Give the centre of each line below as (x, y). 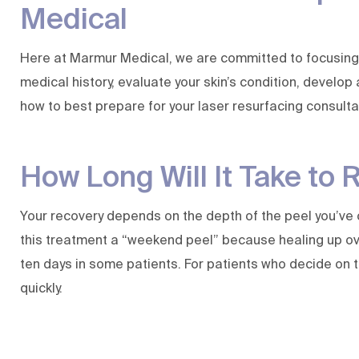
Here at (45, 58)
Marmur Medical (119, 58)
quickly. (41, 288)
